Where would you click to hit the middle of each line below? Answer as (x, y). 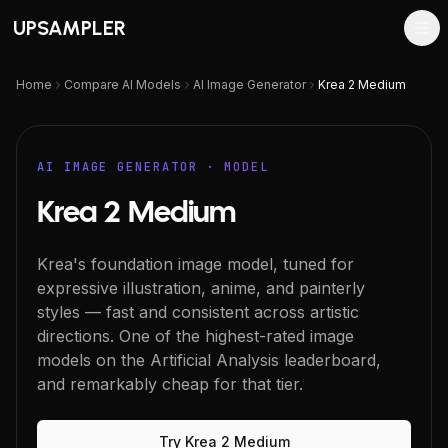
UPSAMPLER (69, 28)
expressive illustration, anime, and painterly (201, 288)
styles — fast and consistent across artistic (198, 312)
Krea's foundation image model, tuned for (195, 264)
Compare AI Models (122, 84)
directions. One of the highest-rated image (195, 336)
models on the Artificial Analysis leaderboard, (209, 360)
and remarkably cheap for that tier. (170, 384)
